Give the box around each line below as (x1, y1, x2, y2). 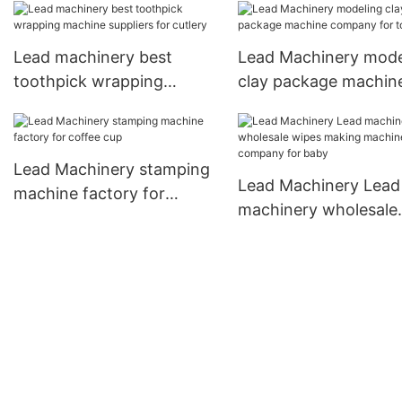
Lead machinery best (13, 48, 172, 67)
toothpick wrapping (13, 72, 163, 92)
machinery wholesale (237, 200, 398, 220)
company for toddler (237, 96, 395, 116)
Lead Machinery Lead (237, 176, 400, 196)
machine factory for (13, 184, 165, 204)
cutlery (13, 120, 66, 140)
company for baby (237, 249, 378, 268)
